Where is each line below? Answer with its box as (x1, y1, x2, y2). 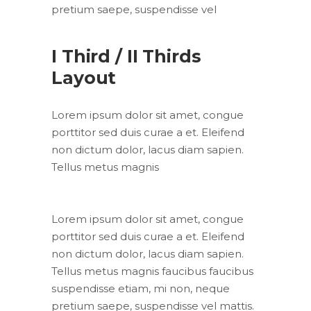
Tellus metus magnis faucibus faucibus (51, 264, 253, 278)
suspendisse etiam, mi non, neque (51, 282, 230, 295)
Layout (51, 67, 117, 88)
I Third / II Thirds (51, 46, 201, 67)
